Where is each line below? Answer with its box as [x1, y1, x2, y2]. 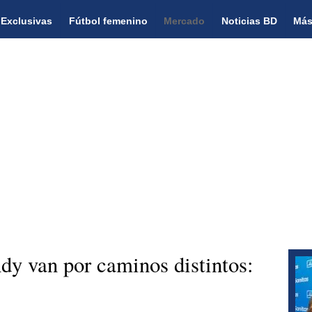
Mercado [164, 15, 205, 26]
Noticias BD [221, 15, 277, 26]
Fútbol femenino [68, 15, 148, 26]
